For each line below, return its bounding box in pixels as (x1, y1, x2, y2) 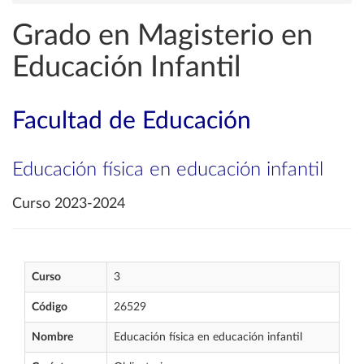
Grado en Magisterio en (12, 21, 313, 50)
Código (32, 301, 67, 313)
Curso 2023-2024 (12, 197, 125, 211)
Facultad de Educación (12, 109, 251, 133)
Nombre (32, 331, 73, 343)
